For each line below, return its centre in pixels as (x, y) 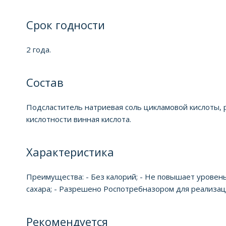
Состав (45, 82)
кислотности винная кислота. (79, 119)
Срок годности (66, 24)
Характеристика (70, 152)
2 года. (39, 49)
